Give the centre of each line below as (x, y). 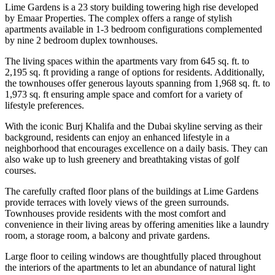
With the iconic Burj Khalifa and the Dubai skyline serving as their (134, 126)
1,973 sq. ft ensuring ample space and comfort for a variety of (124, 94)
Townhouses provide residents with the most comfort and (115, 213)
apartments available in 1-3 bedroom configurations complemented (134, 29)
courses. (21, 170)
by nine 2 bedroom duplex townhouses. (81, 40)
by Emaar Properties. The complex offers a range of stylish (118, 18)
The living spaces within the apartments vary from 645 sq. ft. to (127, 61)
